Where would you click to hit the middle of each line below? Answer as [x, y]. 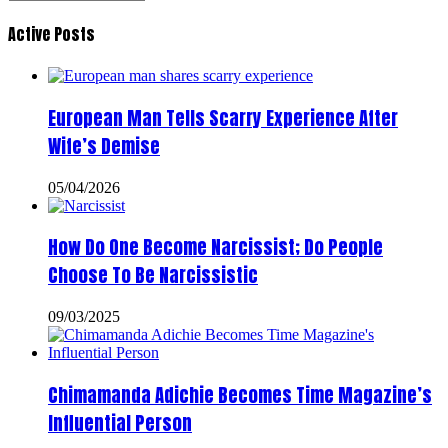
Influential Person [120, 422]
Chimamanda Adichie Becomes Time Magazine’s [240, 394]
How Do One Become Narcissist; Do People [215, 247]
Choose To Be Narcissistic [153, 275]
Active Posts [51, 33]
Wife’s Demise [104, 145]
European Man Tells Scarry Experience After [223, 117]
